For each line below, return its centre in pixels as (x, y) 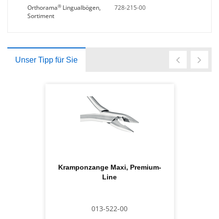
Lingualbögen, (81, 8)
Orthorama (43, 8)
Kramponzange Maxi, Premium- (109, 167)
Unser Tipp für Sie (46, 60)
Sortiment (41, 16)
